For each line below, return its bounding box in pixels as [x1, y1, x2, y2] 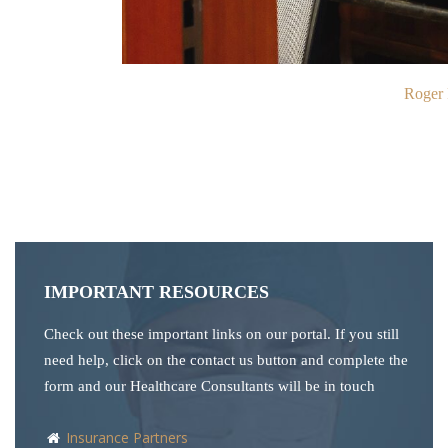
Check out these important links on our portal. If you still [44, 326, 399, 343]
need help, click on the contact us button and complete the [44, 352, 408, 369]
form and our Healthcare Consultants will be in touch [44, 378, 375, 395]
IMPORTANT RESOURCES [44, 282, 269, 303]
